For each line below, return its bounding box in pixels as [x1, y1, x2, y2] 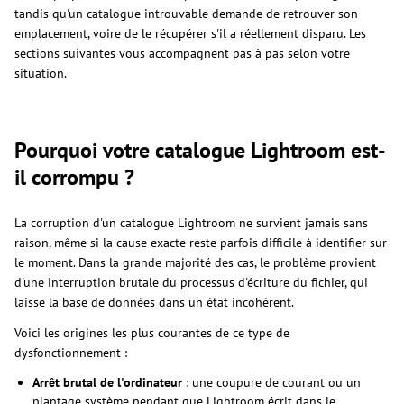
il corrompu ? [14, 162, 134, 191]
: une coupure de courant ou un [182, 373, 361, 390]
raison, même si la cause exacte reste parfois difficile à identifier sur [14, 234, 387, 251]
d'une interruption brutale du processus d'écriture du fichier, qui [14, 273, 368, 290]
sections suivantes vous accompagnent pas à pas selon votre [14, 44, 350, 61]
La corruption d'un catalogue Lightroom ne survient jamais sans [14, 214, 368, 231]
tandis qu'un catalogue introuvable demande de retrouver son [14, 5, 358, 22]
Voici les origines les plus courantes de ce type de [14, 324, 289, 341]
